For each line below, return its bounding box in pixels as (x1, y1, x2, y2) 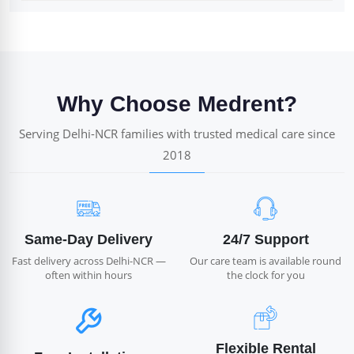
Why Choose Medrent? (57, 92, 297, 117)
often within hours (45, 268, 132, 283)
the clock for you (226, 268, 305, 283)
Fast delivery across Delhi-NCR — (11, 254, 166, 269)
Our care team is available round (190, 254, 341, 269)
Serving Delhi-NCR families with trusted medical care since (19, 126, 335, 142)
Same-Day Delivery (24, 232, 153, 248)
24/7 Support (222, 232, 309, 248)
